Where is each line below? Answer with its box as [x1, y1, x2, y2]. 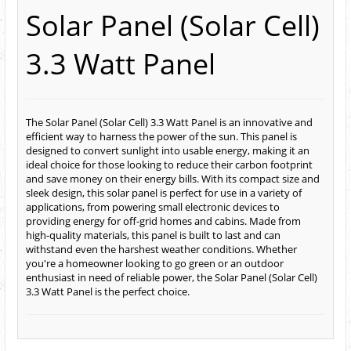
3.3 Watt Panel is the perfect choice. [26, 284, 190, 299]
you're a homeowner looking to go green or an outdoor [26, 256, 284, 271]
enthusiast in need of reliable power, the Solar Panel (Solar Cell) [26, 270, 317, 285]
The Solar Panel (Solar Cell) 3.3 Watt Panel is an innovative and [26, 115, 313, 130]
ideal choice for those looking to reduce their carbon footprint [26, 157, 313, 172]
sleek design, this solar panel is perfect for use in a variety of [26, 186, 302, 201]
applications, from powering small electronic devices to [26, 200, 280, 215]
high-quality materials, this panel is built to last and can [26, 228, 280, 243]
